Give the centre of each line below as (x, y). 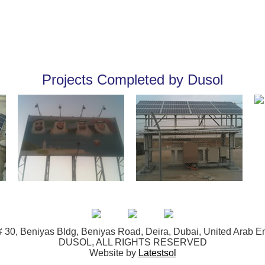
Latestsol (157, 253)
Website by (112, 253)
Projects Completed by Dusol (132, 80)
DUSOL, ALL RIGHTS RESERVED (132, 242)
